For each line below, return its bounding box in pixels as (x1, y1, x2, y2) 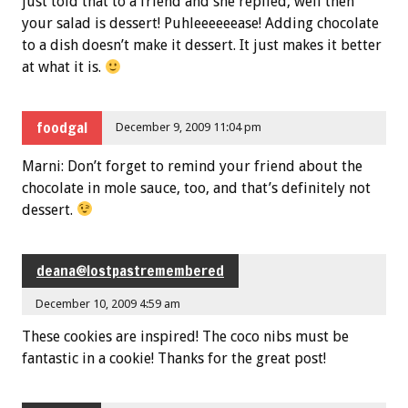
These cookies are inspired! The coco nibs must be (22, 327, 349, 345)
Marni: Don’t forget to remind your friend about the (22, 157, 362, 175)
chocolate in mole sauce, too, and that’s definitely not (22, 178, 371, 197)
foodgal (36, 117, 87, 138)
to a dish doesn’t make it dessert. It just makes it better (22, 36, 382, 54)
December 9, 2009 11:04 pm (116, 120, 262, 135)
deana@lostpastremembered (36, 260, 224, 281)
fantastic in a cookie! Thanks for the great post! (22, 349, 326, 367)
